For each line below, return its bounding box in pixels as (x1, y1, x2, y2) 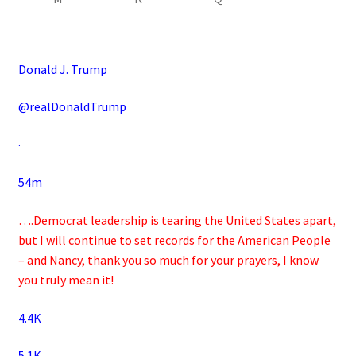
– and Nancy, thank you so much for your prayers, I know (17, 252, 319, 269)
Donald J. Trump (17, 60, 107, 77)
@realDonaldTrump (17, 99, 126, 115)
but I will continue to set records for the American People (17, 232, 331, 249)
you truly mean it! (17, 272, 114, 288)
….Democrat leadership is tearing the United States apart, (17, 212, 336, 229)
